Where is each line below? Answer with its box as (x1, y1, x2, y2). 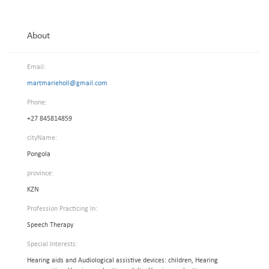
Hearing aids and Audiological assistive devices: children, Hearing (27, 257, 218, 264)
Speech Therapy (27, 222, 73, 229)
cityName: (27, 134, 57, 142)
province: (27, 170, 53, 177)
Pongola (27, 151, 50, 158)
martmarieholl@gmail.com (27, 80, 107, 87)
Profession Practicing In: (27, 205, 97, 213)
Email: (27, 64, 46, 71)
